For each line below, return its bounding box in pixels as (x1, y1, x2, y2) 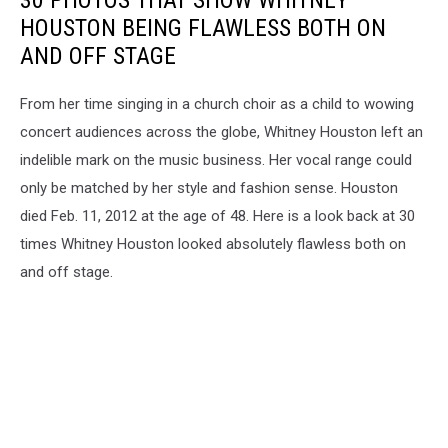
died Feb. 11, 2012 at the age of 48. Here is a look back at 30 (20, 207, 415, 226)
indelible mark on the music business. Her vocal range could (20, 151, 412, 170)
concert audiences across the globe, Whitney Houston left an (20, 123, 423, 142)
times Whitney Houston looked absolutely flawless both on (20, 235, 406, 254)
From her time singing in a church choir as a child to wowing (20, 95, 414, 114)
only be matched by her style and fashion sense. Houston (20, 179, 398, 198)
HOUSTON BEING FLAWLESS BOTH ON (20, 14, 386, 43)
